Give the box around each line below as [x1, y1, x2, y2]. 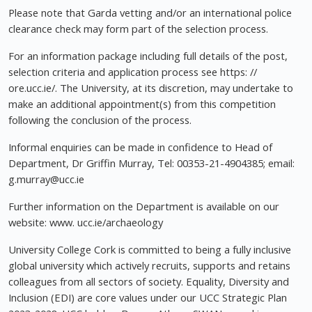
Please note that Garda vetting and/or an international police [8, 6, 292, 20]
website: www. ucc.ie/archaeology [8, 215, 163, 230]
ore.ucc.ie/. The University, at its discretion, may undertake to [8, 81, 293, 95]
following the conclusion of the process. [8, 113, 192, 127]
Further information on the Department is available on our [8, 199, 279, 214]
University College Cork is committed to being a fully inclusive [8, 242, 291, 257]
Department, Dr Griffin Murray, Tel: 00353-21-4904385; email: [8, 156, 295, 171]
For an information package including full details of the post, [8, 49, 288, 63]
